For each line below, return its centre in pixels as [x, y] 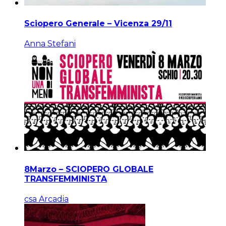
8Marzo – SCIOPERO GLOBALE [89, 169]
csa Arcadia [46, 199]
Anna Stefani [50, 44]
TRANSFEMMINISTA [66, 179]
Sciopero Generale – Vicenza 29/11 [98, 24]
